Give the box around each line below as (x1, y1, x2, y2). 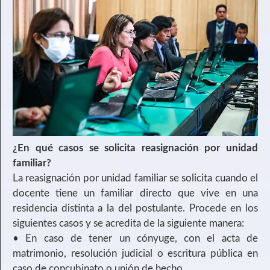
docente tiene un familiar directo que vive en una (13, 187, 258, 198)
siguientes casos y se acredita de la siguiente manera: (13, 218, 244, 228)
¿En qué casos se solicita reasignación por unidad (13, 142, 258, 153)
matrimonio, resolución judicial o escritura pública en (13, 248, 258, 259)
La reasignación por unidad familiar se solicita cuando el (13, 172, 258, 183)
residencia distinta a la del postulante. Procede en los (13, 202, 258, 213)
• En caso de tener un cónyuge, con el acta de (13, 233, 258, 243)
